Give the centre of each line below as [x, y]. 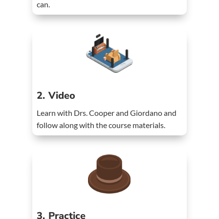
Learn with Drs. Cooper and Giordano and [107, 112]
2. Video [56, 95]
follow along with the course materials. [101, 125]
